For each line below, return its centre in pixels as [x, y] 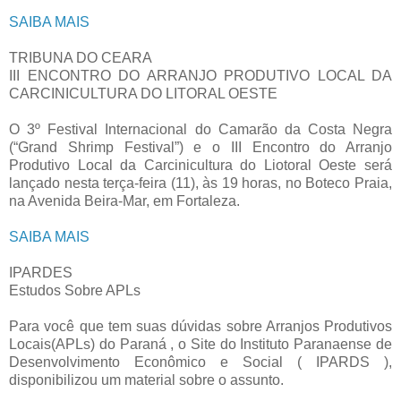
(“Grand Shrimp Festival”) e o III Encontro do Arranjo [200, 147]
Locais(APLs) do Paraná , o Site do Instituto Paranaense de [200, 344]
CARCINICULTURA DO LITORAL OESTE [143, 93]
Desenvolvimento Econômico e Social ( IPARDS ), [200, 362]
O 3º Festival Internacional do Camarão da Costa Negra [200, 129]
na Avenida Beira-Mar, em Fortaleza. [124, 200]
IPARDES [41, 272]
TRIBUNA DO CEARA [81, 57]
